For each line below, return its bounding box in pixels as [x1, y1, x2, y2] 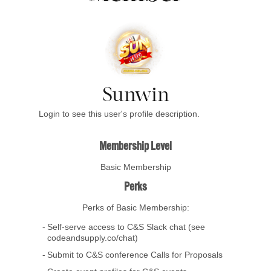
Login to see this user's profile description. [39, 109, 200, 119]
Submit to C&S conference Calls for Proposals [47, 250, 223, 260]
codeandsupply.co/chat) [47, 233, 138, 243]
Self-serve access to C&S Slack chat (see [47, 222, 205, 232]
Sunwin [102, 82, 169, 107]
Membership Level [99, 139, 172, 155]
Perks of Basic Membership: [82, 203, 189, 213]
